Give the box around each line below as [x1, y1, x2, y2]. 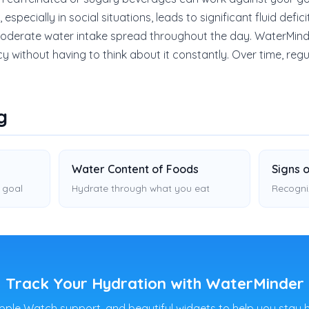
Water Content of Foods [71, 162, 199, 176]
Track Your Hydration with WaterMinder [5, 274, 304, 293]
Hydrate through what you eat [71, 182, 210, 194]
